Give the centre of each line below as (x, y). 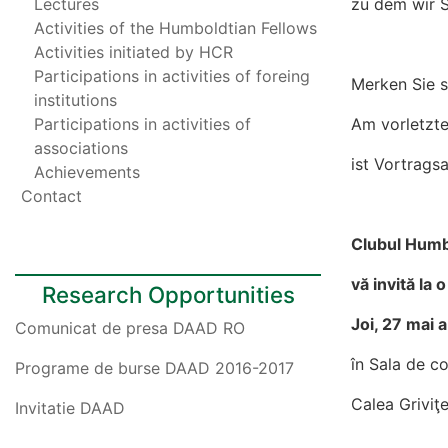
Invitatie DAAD (70, 408)
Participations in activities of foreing (172, 76)
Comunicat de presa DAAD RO (130, 328)
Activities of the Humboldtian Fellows (176, 28)
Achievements (87, 172)
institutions (76, 100)
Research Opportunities (168, 294)
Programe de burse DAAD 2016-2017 (154, 368)
